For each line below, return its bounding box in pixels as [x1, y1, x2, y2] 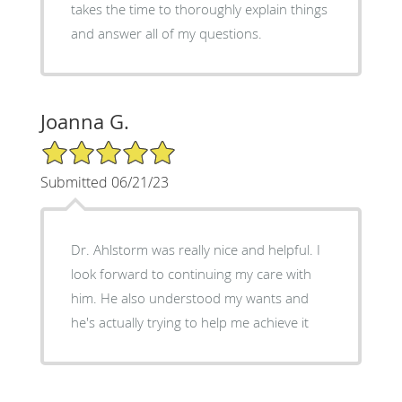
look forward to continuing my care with [70, 264, 311, 283]
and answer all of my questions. [70, 23, 262, 42]
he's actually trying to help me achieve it [70, 312, 309, 331]
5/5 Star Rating [39, 137, 129, 155]
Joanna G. [39, 108, 129, 135]
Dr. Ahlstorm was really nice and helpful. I [70, 240, 320, 258]
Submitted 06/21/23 [39, 171, 169, 192]
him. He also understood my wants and [70, 288, 309, 307]
